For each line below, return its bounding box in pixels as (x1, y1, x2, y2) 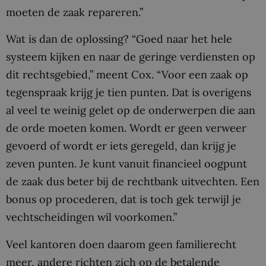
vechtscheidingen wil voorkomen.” (6, 210, 177, 224)
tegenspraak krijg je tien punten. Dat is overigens (6, 85, 251, 100)
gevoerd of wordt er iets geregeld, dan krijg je (6, 139, 236, 153)
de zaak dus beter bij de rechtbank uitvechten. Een (6, 175, 259, 189)
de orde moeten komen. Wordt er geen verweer (6, 121, 246, 135)
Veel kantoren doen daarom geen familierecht (6, 237, 236, 252)
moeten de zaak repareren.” (6, 5, 143, 19)
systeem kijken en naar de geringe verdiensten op (6, 50, 255, 64)
